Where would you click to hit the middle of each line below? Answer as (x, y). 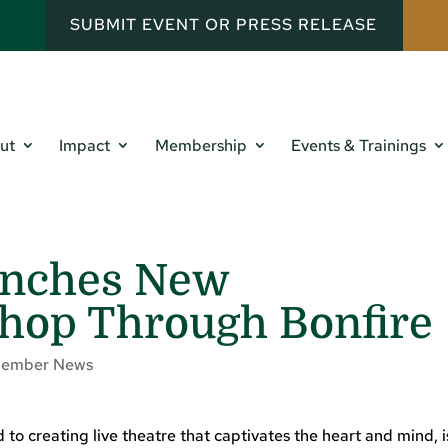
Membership (200, 146)
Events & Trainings (359, 146)
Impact (85, 146)
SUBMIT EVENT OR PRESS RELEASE (224, 25)
